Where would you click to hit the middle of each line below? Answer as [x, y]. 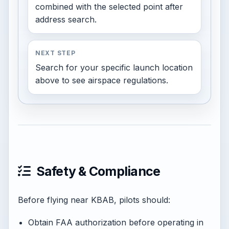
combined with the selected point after [109, 7]
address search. [66, 19]
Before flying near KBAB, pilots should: [94, 200]
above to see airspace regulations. [102, 80]
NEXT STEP [55, 53]
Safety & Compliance [97, 171]
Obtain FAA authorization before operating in [116, 222]
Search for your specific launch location [114, 67]
